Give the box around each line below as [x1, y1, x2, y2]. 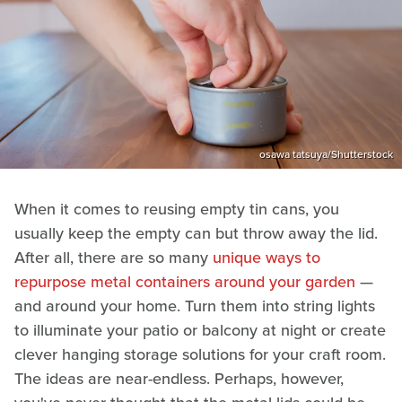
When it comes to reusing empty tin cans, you [14, 197, 339, 221]
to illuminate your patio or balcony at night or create [14, 318, 386, 342]
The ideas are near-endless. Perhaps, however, [14, 366, 344, 390]
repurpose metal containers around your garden [14, 269, 355, 293]
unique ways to [213, 245, 320, 269]
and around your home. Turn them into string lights [14, 293, 375, 318]
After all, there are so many [14, 245, 213, 269]
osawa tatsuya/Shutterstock [259, 145, 393, 162]
